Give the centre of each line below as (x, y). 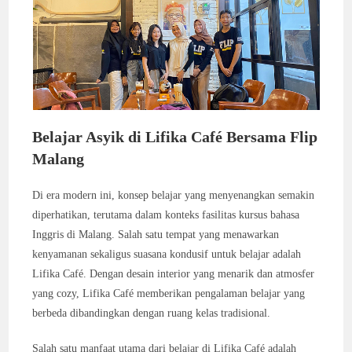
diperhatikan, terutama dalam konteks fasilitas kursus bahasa (166, 215)
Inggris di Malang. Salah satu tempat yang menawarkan (156, 235)
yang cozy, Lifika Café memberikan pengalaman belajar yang (169, 293)
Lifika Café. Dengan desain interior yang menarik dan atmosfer (174, 274)
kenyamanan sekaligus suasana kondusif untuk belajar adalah (167, 254)
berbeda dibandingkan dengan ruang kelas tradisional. (152, 313)
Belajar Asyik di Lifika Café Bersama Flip (175, 137)
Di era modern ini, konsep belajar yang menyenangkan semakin (174, 195)
